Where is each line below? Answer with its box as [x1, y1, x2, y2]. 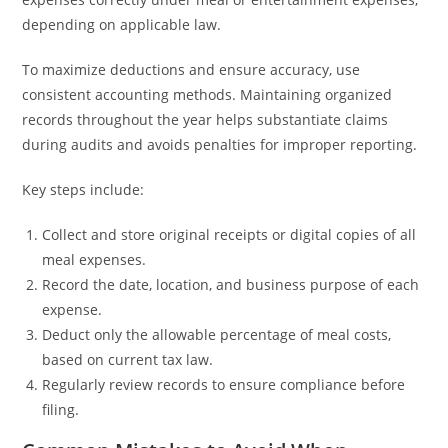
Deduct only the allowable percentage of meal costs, [42, 325, 392, 344]
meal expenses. [42, 250, 147, 269]
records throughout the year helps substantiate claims [22, 110, 389, 129]
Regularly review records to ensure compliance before [42, 375, 406, 394]
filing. [42, 400, 80, 419]
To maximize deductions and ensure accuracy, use [22, 60, 361, 79]
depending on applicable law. [22, 15, 222, 34]
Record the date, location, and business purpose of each [42, 275, 420, 294]
